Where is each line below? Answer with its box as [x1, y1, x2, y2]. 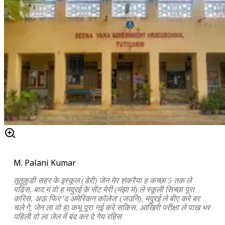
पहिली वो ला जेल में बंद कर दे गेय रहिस [14, 212, 122, 221]
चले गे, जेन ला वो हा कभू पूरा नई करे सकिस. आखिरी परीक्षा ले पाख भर [14, 203, 210, 212]
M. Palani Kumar [14, 157, 76, 168]
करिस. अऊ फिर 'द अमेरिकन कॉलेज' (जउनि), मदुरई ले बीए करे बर [14, 194, 200, 203]
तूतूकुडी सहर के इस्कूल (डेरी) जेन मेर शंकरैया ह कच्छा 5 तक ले [14, 176, 192, 185]
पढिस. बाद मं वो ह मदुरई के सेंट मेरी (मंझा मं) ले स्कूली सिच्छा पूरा [14, 185, 195, 194]
